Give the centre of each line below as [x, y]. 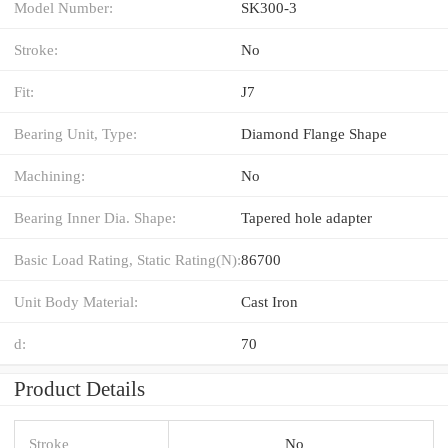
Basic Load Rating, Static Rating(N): [127, 259]
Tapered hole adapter [306, 217]
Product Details [79, 388]
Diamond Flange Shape [314, 133]
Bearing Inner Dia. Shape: [95, 217]
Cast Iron [269, 301]
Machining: [49, 175]
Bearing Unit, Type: [75, 133]
